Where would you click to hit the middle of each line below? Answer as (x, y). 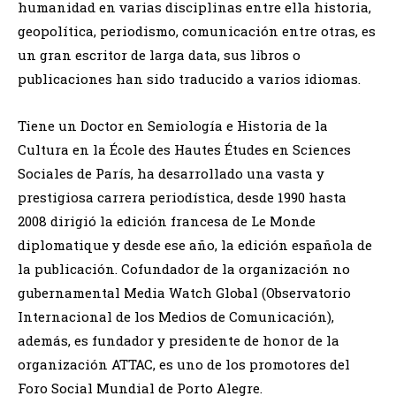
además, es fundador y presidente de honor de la (179, 341)
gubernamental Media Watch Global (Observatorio (184, 293)
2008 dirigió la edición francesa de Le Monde (167, 221)
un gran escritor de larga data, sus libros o (159, 55)
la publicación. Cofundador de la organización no (184, 269)
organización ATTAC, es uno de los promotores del (184, 365)
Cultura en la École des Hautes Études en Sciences (184, 150)
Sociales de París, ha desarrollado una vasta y (171, 174)
